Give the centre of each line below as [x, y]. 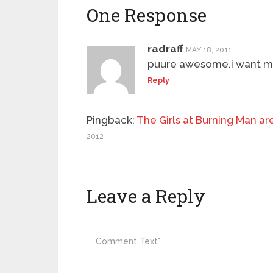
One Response [147, 15]
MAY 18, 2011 [209, 50]
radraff [165, 49]
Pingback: [112, 120]
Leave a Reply [146, 196]
